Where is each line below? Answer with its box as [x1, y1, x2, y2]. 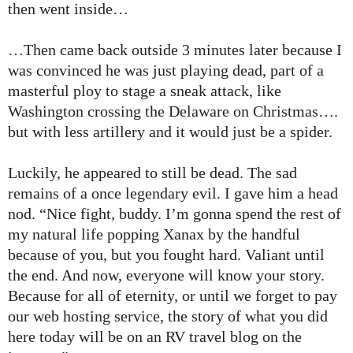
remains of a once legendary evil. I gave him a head [8, 184, 338, 203]
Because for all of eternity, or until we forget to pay [8, 287, 337, 305]
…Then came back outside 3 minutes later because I [8, 41, 342, 59]
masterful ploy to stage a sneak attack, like [8, 82, 281, 100]
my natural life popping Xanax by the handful [8, 225, 300, 243]
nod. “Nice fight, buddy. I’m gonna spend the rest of [8, 205, 341, 223]
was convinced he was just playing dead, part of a [8, 61, 324, 80]
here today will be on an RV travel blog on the [8, 328, 302, 346]
